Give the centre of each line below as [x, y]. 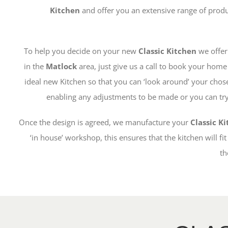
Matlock [62, 66]
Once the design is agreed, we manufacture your [104, 122]
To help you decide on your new [81, 51]
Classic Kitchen [167, 51]
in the [35, 66]
